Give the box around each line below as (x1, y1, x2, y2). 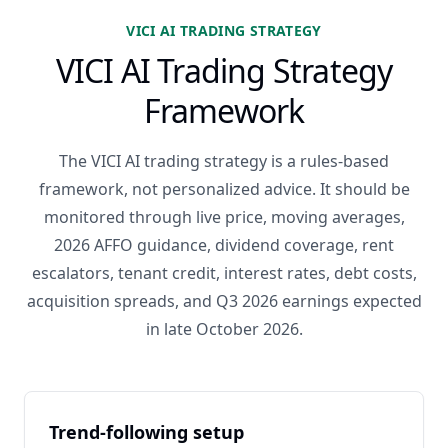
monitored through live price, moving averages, (43, 206, 405, 228)
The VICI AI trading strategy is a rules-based (59, 150, 389, 172)
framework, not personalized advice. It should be (38, 178, 410, 200)
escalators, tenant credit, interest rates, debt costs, (31, 262, 417, 284)
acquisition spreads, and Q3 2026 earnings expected (26, 290, 422, 312)
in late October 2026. (145, 318, 303, 340)
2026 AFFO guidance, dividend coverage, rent (54, 234, 394, 256)
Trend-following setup (49, 420, 244, 444)
